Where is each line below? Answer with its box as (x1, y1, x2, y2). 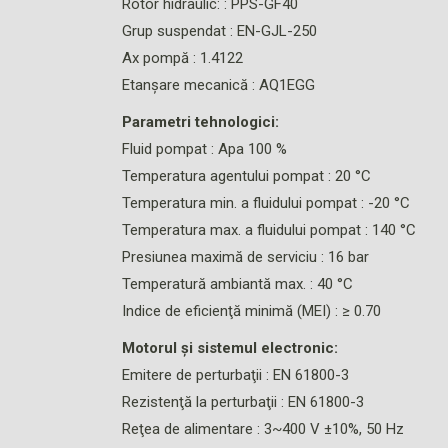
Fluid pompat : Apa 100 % (122, 140, 287, 159)
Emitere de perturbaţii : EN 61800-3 (122, 366, 349, 385)
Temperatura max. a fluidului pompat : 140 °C (122, 221, 416, 240)
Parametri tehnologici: (122, 113, 279, 132)
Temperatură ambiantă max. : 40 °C (122, 275, 353, 294)
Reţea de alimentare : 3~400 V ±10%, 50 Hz (122, 420, 404, 439)
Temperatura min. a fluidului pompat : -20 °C (122, 194, 410, 213)
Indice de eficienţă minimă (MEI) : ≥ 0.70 (122, 302, 381, 321)
